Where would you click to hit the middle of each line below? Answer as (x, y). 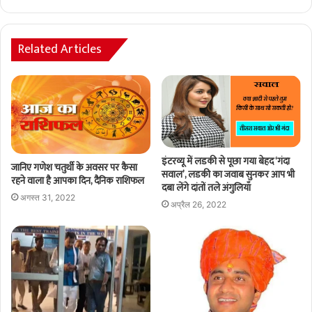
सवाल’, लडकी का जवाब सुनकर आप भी (228, 175)
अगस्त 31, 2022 (48, 197)
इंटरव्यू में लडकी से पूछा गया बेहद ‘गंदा (226, 162)
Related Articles (60, 49)
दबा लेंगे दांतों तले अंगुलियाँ (206, 188)
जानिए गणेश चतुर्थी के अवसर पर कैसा (74, 167)
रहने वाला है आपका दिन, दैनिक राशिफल (79, 180)
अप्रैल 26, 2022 (198, 205)
